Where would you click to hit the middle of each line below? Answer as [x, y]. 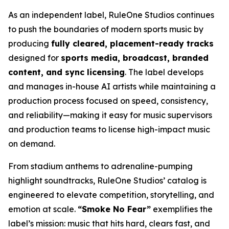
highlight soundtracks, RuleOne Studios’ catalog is [107, 180]
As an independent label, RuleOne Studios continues [111, 15]
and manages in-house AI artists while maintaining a [112, 86]
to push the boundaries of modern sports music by [106, 29]
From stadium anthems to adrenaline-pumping [100, 166]
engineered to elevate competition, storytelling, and [111, 195]
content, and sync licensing [66, 72]
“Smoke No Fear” [114, 209]
